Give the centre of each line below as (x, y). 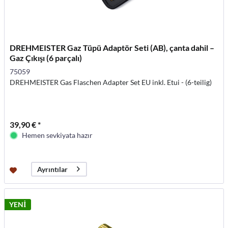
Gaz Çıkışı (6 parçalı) (46, 58)
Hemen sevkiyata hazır (58, 135)
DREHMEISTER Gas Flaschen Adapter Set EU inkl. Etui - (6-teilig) (111, 82)
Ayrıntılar (53, 169)
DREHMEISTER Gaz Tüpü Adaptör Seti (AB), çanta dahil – (112, 47)
